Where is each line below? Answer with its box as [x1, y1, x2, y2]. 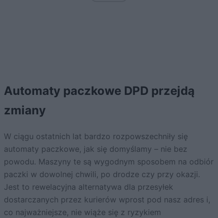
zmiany [4, 103, 46, 117]
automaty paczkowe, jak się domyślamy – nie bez [4, 144, 187, 154]
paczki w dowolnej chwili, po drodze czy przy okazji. [4, 169, 200, 179]
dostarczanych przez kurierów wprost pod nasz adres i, [4, 194, 210, 204]
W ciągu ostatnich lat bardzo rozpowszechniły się [4, 131, 188, 141]
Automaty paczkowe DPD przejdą [4, 83, 195, 98]
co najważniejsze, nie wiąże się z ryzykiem [4, 207, 161, 217]
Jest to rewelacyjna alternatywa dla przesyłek [4, 182, 173, 192]
